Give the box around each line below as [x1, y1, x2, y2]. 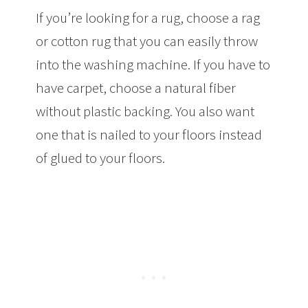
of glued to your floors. [36, 148, 166, 167]
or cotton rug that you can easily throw [36, 31, 258, 50]
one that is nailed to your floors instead [36, 124, 263, 144]
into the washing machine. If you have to [36, 54, 271, 74]
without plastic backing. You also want [36, 101, 255, 120]
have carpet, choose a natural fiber [36, 78, 236, 97]
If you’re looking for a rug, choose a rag [36, 8, 261, 27]
